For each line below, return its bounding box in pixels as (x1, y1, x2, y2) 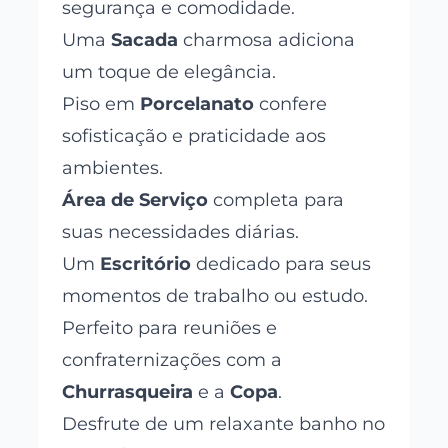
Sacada (111, 29, 179, 52)
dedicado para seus (191, 253, 372, 276)
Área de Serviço (62, 189, 209, 212)
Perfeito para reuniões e (62, 317, 278, 340)
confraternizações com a (62, 349, 283, 372)
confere (254, 93, 328, 116)
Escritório (100, 253, 192, 276)
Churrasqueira (62, 381, 194, 404)
